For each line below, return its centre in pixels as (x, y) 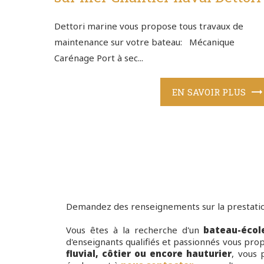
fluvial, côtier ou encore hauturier (149, 254)
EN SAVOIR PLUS (209, 92)
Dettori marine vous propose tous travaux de (149, 26)
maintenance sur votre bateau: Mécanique (144, 42)
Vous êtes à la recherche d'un (135, 230)
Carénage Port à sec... (99, 57)
